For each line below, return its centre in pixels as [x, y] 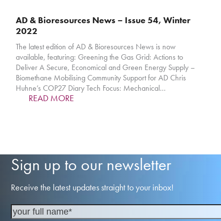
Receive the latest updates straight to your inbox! [92, 187]
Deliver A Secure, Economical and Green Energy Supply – [106, 68]
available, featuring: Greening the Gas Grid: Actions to [100, 57]
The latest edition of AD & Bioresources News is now [96, 47]
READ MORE [52, 98]
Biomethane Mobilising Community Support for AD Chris [101, 78]
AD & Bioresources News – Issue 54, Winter [103, 20]
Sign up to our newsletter [91, 165]
